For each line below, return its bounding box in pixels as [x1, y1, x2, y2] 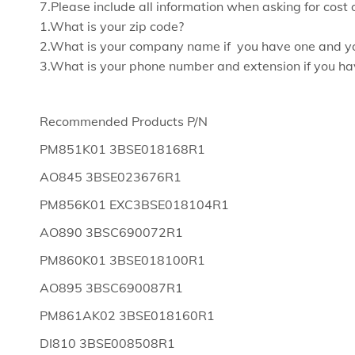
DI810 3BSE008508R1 [40, 335, 175, 351]
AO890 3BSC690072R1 [40, 224, 183, 240]
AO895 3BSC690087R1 [40, 280, 183, 296]
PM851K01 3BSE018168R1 [40, 141, 205, 157]
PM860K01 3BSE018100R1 [40, 252, 205, 268]
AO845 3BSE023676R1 [40, 169, 181, 185]
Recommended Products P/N [40, 113, 208, 129]
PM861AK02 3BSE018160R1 [40, 307, 215, 323]
